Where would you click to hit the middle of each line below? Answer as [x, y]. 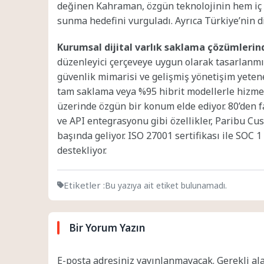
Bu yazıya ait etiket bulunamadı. [166, 185]
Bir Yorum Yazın [107, 228]
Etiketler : [84, 185]
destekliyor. [82, 150]
